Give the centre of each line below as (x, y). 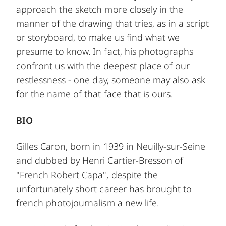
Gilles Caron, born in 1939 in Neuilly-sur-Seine (111, 146)
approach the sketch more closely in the (100, 9)
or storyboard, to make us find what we (98, 37)
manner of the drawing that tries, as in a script (113, 23)
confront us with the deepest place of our (103, 65)
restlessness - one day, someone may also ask (111, 79)
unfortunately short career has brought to (104, 188)
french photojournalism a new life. (88, 203)
